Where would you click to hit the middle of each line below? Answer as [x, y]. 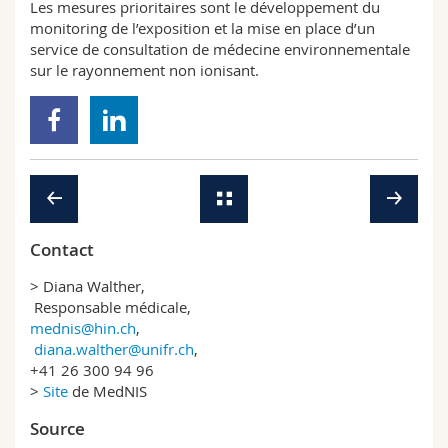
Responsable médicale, [110, 307]
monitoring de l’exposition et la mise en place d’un [202, 28]
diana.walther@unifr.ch [114, 349]
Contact [62, 249]
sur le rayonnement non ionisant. [144, 70]
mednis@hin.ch [83, 328]
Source [57, 428]
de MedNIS [107, 391]
